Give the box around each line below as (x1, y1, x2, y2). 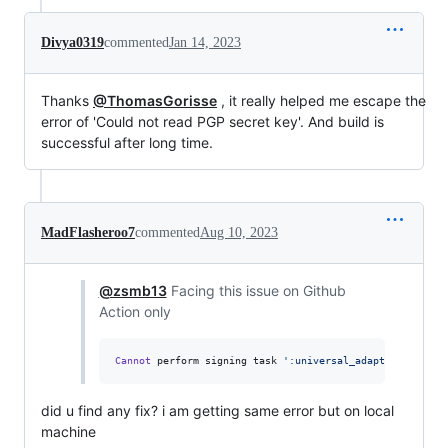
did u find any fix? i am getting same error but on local (41, 401, 394, 419)
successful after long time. (41, 133, 213, 151)
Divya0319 (41, 34, 104, 50)
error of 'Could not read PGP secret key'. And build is (41, 112, 384, 130)
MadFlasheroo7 (41, 224, 135, 240)
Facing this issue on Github (166, 281, 346, 299)
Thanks (41, 91, 93, 109)
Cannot (114, 354, 151, 366)
